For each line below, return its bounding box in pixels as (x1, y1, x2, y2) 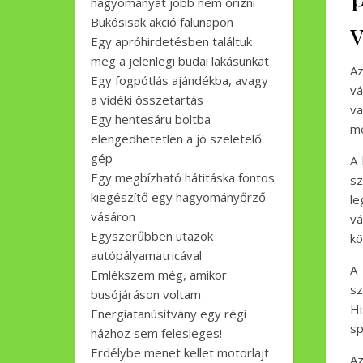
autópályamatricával (91, 247, 202, 263)
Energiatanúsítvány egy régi (91, 305, 246, 322)
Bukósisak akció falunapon (91, 14, 233, 30)
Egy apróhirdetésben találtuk (91, 33, 252, 49)
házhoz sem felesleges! (91, 325, 222, 341)
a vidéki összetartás (91, 92, 203, 108)
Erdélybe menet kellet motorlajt (91, 344, 269, 361)
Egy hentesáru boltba (91, 111, 211, 127)
